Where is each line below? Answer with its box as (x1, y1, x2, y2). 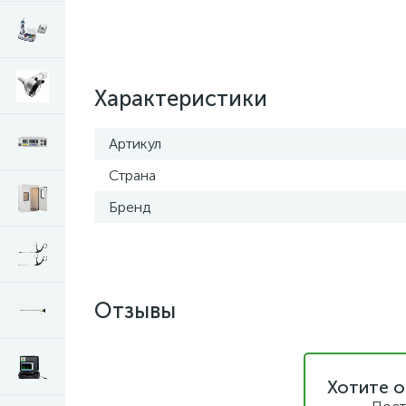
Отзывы (94, 297, 176, 324)
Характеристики (94, 85, 267, 111)
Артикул (109, 135, 161, 152)
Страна (109, 167, 156, 184)
